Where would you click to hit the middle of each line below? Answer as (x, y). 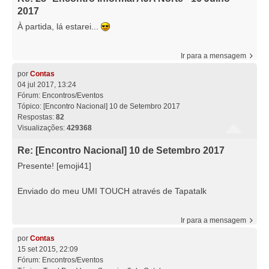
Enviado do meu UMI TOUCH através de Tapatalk (112, 191)
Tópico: (30, 107)
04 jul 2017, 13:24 (47, 85)
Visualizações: (42, 128)
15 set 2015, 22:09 (48, 249)
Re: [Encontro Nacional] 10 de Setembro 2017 (121, 151)
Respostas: (37, 117)
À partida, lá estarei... (59, 27)
